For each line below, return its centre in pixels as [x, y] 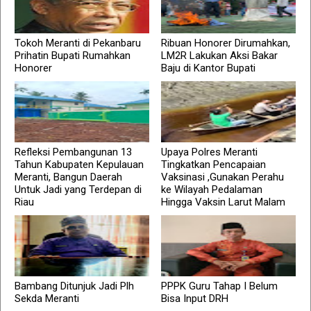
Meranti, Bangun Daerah [68, 177]
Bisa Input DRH [195, 299]
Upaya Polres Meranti [210, 152]
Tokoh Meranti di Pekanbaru [78, 43]
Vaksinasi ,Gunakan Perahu [223, 177]
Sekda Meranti [47, 299]
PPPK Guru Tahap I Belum [220, 286]
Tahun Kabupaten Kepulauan [79, 165]
